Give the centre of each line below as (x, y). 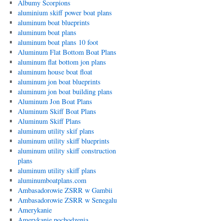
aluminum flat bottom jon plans (62, 62)
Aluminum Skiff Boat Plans (57, 111)
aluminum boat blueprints (54, 22)
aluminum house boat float (55, 72)
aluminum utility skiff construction (67, 151)
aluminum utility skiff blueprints (63, 141)
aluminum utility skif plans (56, 131)
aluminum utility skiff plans (57, 170)
